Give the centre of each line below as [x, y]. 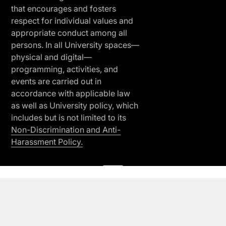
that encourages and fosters [64, 9]
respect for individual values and [72, 21]
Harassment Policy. [47, 142]
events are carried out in [56, 81]
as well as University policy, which [75, 106]
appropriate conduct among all [69, 33]
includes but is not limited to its [69, 118]
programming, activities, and [65, 69]
